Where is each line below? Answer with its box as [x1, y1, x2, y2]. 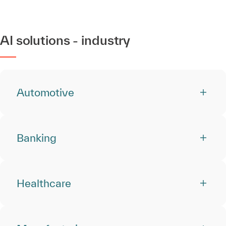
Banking [17, 132, 56, 144]
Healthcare [17, 177, 71, 189]
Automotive [17, 86, 74, 98]
